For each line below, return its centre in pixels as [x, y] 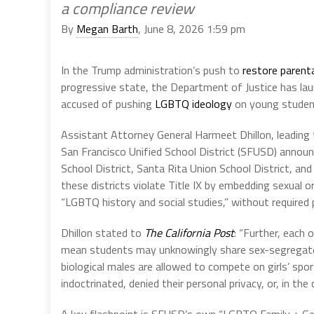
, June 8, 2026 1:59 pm [192, 28]
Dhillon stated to [103, 232]
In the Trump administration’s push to [152, 70]
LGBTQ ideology [192, 103]
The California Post [189, 232]
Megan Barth [107, 28]
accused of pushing [107, 103]
